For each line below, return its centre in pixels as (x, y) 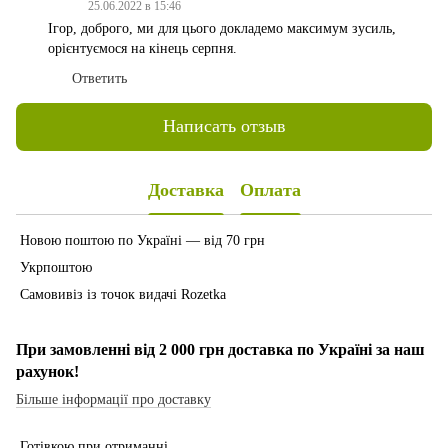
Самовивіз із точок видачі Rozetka (121, 294)
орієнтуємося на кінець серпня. (142, 48)
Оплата (270, 190)
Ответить (99, 78)
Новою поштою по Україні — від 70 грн (140, 240)
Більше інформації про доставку (113, 399)
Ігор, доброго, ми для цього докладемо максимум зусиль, (222, 28)
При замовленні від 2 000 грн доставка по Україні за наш (220, 349)
